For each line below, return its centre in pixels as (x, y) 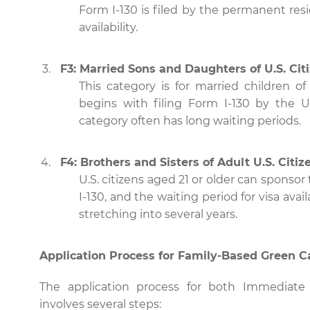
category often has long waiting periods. (190, 121)
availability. (108, 27)
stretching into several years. (158, 214)
